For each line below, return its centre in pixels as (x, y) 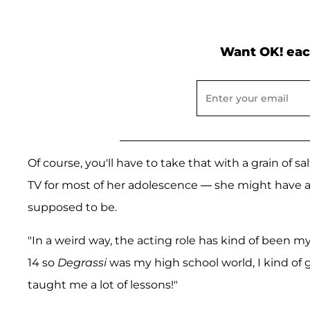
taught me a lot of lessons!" (103, 285)
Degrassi (82, 263)
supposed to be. (72, 208)
